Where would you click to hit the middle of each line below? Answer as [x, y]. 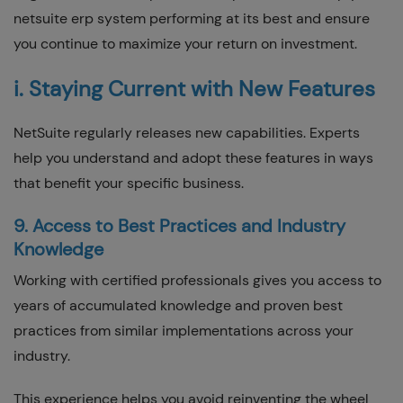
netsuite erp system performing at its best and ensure [192, 18]
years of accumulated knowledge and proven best [178, 305]
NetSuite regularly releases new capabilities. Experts [187, 132]
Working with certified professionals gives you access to [197, 280]
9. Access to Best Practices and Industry [179, 225]
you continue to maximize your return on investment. [185, 43]
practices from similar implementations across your [184, 330]
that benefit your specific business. [129, 183]
